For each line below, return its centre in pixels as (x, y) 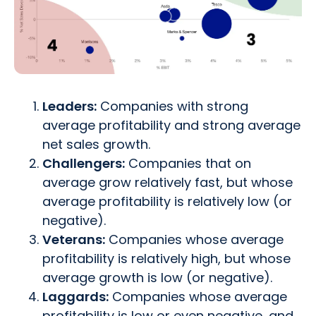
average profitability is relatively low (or (167, 201)
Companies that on (188, 163)
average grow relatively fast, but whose (168, 182)
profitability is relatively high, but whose (166, 258)
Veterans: (74, 239)
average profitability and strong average (171, 125)
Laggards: (75, 296)
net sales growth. (96, 144)
